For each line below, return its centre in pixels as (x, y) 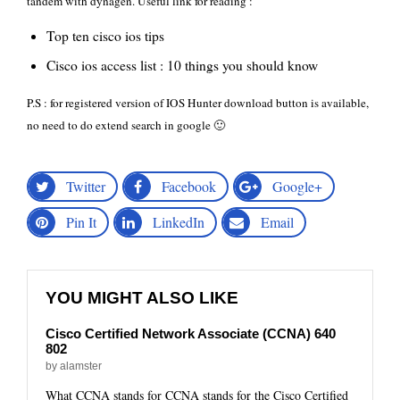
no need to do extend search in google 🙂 (126, 125)
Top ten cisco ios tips (105, 36)
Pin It (81, 222)
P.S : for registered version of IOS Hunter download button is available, (198, 103)
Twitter (86, 186)
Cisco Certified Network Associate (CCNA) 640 (191, 333)
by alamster (74, 366)
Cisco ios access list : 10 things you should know (182, 65)
